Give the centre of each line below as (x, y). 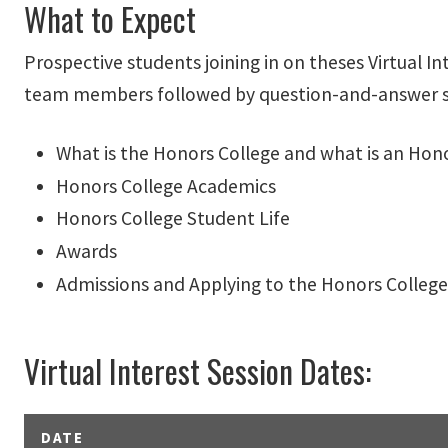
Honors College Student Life (173, 218)
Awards (86, 250)
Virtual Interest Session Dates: (197, 370)
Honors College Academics (166, 185)
